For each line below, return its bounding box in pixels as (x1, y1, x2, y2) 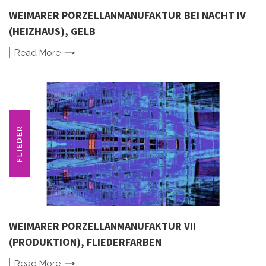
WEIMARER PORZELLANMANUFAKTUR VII (9, 218, 196, 233)
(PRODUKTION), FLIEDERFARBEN (9, 235, 161, 249)
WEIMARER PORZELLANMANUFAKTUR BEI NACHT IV (9, 8, 246, 22)
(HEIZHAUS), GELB (9, 24, 96, 38)
